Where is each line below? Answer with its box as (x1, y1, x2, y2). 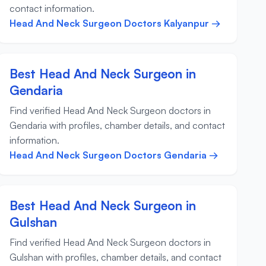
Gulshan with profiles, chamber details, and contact (9, 251, 221, 264)
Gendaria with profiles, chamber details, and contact (9, 119, 225, 132)
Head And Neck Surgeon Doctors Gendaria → (9, 149, 218, 161)
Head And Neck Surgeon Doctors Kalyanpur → (9, 17, 221, 30)
